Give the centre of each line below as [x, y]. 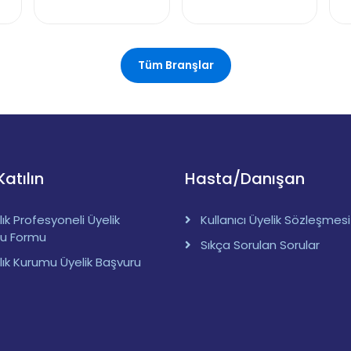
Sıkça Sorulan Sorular [260, 245]
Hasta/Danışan [245, 179]
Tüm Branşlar [175, 65]
